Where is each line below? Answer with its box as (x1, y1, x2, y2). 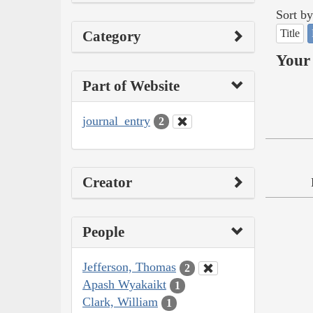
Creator (82, 174, 132, 191)
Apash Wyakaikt (82, 277, 166, 292)
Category (82, 27, 141, 45)
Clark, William (82, 295, 158, 310)
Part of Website (82, 77, 180, 94)
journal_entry (82, 113, 150, 128)
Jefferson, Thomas (82, 260, 176, 275)
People (82, 224, 124, 241)
